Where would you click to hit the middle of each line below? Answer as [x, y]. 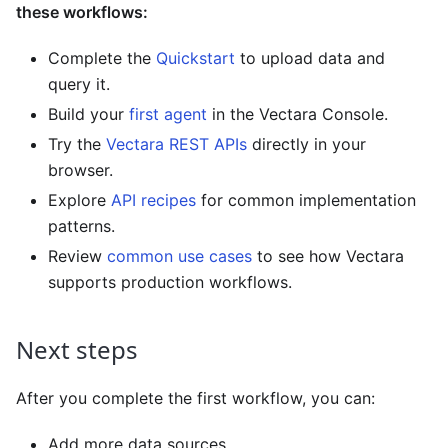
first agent [168, 113]
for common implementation [306, 199]
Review [77, 255]
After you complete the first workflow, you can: [195, 397]
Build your [88, 113]
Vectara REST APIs [176, 143]
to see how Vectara [328, 255]
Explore [79, 199]
